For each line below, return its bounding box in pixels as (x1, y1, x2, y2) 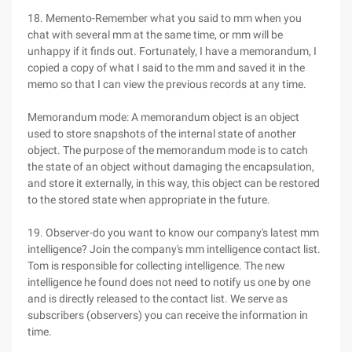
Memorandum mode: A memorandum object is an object (27, 111, 299, 123)
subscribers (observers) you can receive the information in (27, 309, 308, 321)
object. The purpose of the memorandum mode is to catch (27, 144, 308, 156)
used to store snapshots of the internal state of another (27, 127, 296, 140)
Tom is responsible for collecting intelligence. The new (27, 259, 285, 272)
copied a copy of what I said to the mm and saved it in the (27, 61, 305, 74)
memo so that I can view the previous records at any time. (27, 78, 306, 90)
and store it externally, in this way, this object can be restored (27, 177, 320, 189)
